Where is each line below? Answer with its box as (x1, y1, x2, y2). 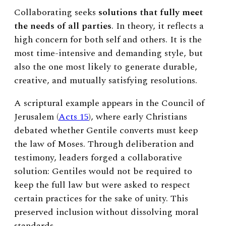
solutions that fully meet (98, 5, 203, 19)
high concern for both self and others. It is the (14, 32, 202, 46)
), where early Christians (89, 109, 187, 124)
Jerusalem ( (14, 109, 59, 124)
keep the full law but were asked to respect (14, 178, 190, 192)
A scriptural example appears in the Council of (14, 96, 204, 110)
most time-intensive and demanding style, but (14, 46, 203, 60)
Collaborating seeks (14, 5, 98, 19)
